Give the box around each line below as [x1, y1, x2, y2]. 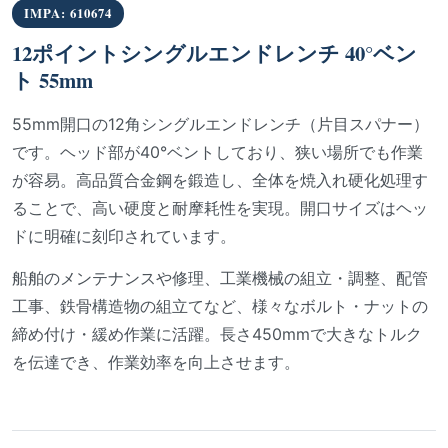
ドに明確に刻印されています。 [12, 226, 236, 246]
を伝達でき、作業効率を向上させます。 [12, 352, 300, 372]
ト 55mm [12, 65, 93, 95]
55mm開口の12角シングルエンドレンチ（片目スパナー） [12, 114, 429, 134]
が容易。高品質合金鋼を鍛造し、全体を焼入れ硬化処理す [12, 170, 428, 190]
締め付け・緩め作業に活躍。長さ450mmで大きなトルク [12, 324, 422, 344]
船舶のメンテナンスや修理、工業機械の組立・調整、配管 [12, 268, 428, 288]
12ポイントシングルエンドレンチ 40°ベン [12, 38, 417, 68]
